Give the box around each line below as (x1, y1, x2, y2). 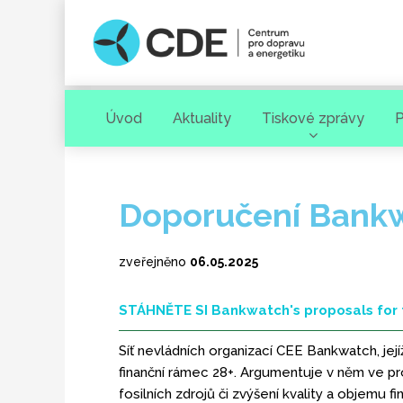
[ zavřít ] (194, 355, 245, 372)
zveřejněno (119, 255, 190, 269)
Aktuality (173, 110, 231, 127)
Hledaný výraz (65, 196, 287, 234)
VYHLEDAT (92, 358, 165, 371)
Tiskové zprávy (262, 110, 364, 127)
